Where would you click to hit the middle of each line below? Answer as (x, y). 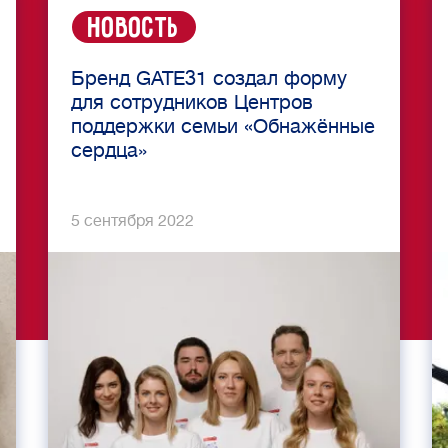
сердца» (109, 150)
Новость (134, 29)
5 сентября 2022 (132, 221)
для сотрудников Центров (192, 102)
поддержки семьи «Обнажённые (223, 126)
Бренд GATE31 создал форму (209, 78)
